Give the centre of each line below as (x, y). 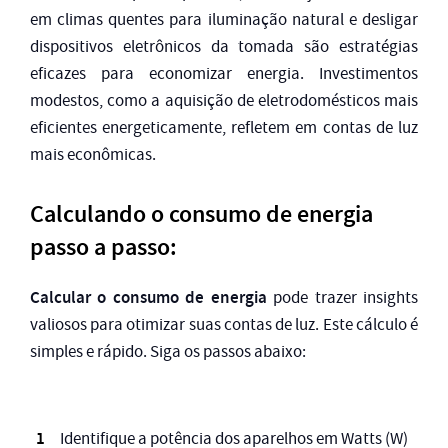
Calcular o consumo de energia (148, 297)
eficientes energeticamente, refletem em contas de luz (224, 128)
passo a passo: (103, 248)
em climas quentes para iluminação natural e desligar (224, 20)
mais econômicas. (93, 155)
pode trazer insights (342, 298)
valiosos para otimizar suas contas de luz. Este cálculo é (224, 325)
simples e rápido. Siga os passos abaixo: (168, 352)
